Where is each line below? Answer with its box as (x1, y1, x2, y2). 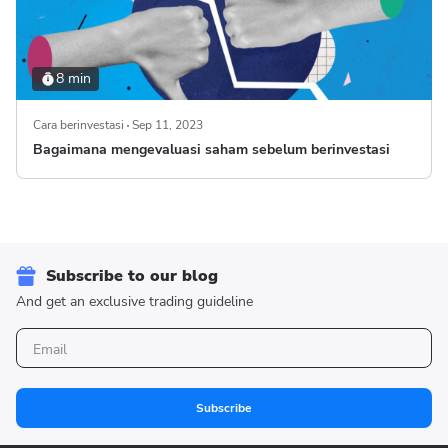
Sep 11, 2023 (132, 117, 203, 133)
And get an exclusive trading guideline (16, 292, 253, 311)
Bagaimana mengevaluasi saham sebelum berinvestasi (33, 140, 390, 159)
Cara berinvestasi (33, 117, 124, 133)
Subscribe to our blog (46, 265, 218, 287)
